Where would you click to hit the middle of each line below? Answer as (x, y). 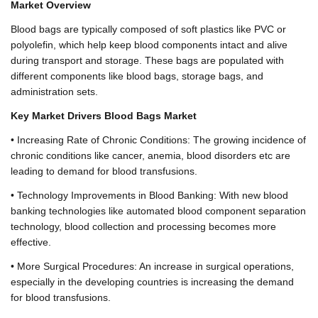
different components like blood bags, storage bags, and (137, 76)
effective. (31, 242)
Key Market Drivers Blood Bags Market (104, 115)
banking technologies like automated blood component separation (158, 210)
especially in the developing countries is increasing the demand (152, 281)
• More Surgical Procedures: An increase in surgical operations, (152, 266)
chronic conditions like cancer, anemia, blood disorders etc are (150, 155)
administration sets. (54, 91)
